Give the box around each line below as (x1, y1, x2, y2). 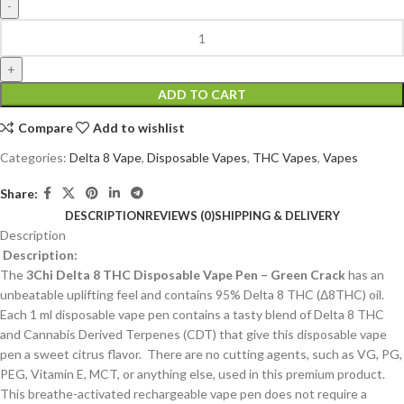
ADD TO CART (158, 87, 246, 103)
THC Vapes (252, 150, 317, 166)
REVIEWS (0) (144, 208, 215, 224)
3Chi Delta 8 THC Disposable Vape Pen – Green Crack (26, 267, 345, 283)
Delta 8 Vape (69, 150, 142, 166)
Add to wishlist (93, 119, 186, 135)
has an (345, 267, 384, 283)
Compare (17, 119, 73, 135)
